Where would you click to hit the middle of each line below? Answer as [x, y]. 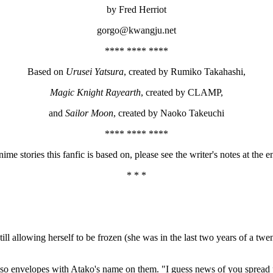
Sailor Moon [89, 113]
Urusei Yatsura [95, 72]
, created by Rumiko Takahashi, [185, 72]
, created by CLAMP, [182, 92]
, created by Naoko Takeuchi [169, 113]
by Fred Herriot [136, 9]
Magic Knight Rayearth [95, 92]
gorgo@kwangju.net [136, 30]
